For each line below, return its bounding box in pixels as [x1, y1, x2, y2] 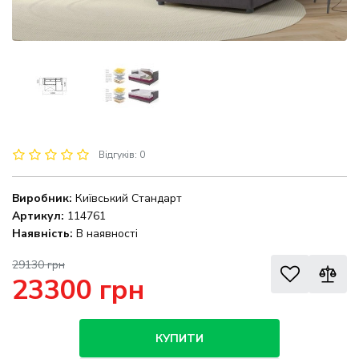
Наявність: [12, 226, 73, 242]
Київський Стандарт [75, 191, 182, 207]
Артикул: [12, 208, 64, 224]
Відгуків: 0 [99, 148, 145, 162]
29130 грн [12, 257, 65, 273]
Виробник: [12, 191, 72, 207]
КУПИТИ [155, 330, 204, 346]
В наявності [73, 226, 138, 242]
